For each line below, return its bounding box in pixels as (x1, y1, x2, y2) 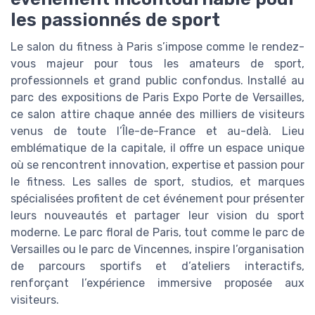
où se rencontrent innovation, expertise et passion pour (11, 158, 304, 172)
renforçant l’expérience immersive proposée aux (11, 276, 304, 290)
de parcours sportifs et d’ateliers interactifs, (11, 259, 304, 273)
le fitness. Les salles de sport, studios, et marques (11, 175, 304, 188)
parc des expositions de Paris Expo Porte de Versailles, (11, 91, 304, 104)
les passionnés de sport (11, 9, 220, 30)
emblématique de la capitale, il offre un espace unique (11, 141, 304, 155)
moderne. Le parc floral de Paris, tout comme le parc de (11, 226, 304, 239)
